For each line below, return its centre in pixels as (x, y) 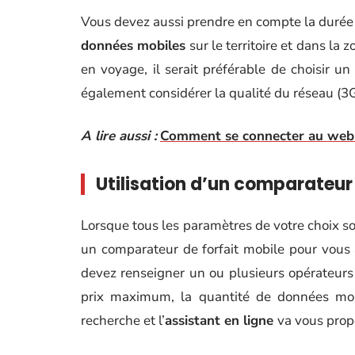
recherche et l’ (123, 321)
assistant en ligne (221, 321)
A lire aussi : (119, 136)
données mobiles (134, 46)
